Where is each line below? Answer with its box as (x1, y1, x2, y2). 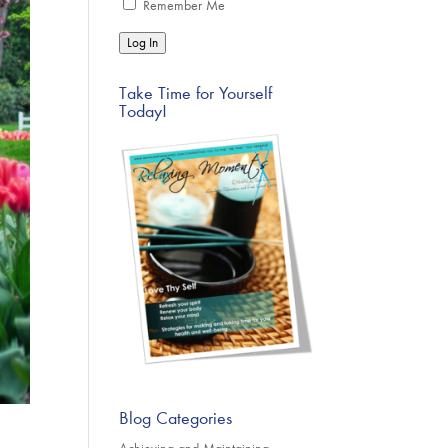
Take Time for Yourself (119, 82, 273, 104)
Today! (119, 100, 168, 122)
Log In (127, 35, 159, 51)
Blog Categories (119, 407, 233, 430)
